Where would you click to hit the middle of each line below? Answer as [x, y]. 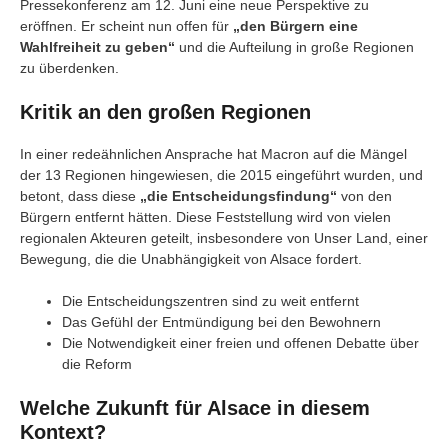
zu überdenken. [69, 68]
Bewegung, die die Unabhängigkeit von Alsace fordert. [191, 259]
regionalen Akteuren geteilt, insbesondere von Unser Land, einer [224, 238]
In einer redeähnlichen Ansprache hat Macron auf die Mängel [213, 154]
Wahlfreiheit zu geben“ [97, 47]
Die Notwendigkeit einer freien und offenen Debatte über [240, 343]
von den [364, 196]
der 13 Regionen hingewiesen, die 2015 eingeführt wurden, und [221, 175]
